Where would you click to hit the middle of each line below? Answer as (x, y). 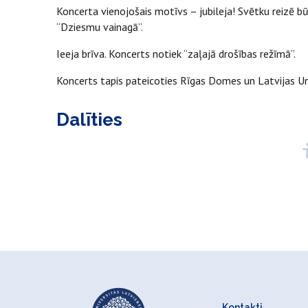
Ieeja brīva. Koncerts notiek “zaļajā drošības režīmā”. (176, 53)
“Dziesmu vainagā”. (100, 26)
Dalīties (89, 119)
